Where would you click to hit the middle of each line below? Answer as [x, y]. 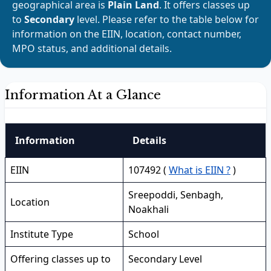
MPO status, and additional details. [92, 48]
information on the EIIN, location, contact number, [127, 34]
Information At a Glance [83, 95]
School [144, 234]
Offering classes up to [60, 259]
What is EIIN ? [200, 170]
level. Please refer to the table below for [168, 19]
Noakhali [149, 209]
